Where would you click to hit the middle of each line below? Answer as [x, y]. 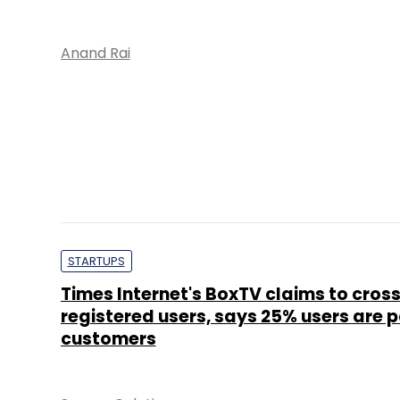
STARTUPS [96, 261]
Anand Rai [95, 53]
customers [108, 339]
